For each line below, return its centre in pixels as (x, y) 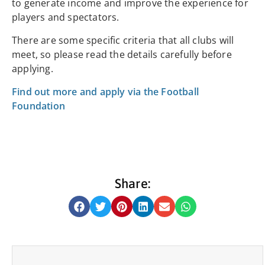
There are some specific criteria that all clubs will (123, 41)
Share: (132, 184)
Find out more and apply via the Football (106, 92)
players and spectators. (66, 17)
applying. (33, 69)
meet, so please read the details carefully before (122, 55)
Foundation (38, 106)
